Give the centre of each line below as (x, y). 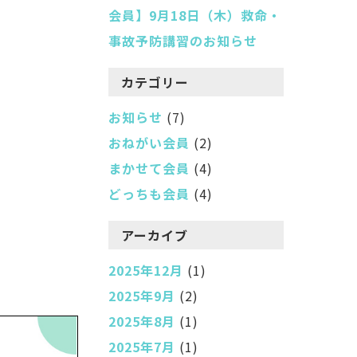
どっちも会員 (149, 194)
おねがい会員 (149, 143)
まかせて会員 (149, 168)
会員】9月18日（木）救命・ (195, 15)
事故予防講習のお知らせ (183, 41)
